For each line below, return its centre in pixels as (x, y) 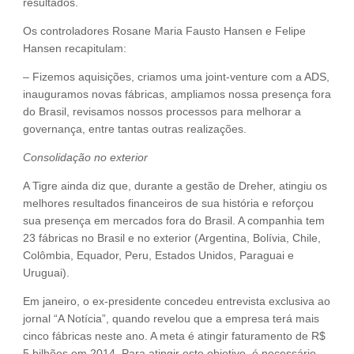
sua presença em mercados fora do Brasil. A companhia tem (174, 221)
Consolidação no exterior (85, 158)
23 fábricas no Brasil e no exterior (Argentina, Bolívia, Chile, (172, 238)
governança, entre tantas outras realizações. (135, 129)
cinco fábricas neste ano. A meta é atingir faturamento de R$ (174, 336)
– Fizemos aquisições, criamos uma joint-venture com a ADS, (176, 77)
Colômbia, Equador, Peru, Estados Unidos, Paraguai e (158, 256)
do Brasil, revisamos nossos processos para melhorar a (162, 112)
